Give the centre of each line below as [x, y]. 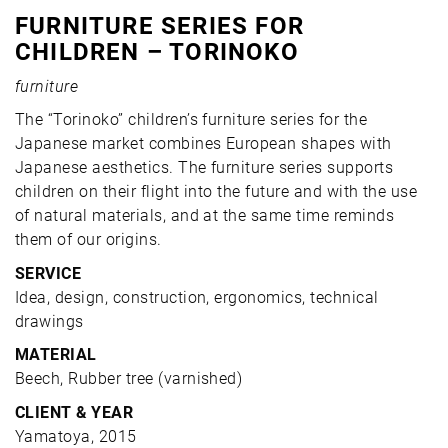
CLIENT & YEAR [74, 412]
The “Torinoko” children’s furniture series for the [191, 120]
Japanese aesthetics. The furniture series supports [204, 168]
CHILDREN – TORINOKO [157, 52]
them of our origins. [88, 240]
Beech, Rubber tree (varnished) [129, 379]
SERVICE [48, 273]
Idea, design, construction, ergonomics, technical [197, 297]
